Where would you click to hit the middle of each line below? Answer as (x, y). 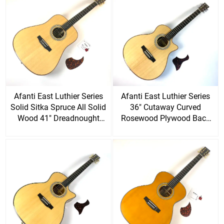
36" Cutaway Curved (165, 107)
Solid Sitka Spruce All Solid (58, 107)
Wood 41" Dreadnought (58, 118)
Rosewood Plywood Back (165, 118)
